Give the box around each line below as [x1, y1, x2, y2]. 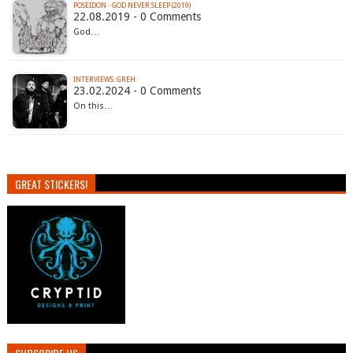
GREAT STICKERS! [14, 176, 87, 193]
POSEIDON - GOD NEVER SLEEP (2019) [72, 2, 191, 10]
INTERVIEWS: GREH [72, 76, 136, 84]
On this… [72, 101, 113, 112]
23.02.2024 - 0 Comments [72, 84, 201, 98]
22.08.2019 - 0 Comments [72, 10, 201, 24]
